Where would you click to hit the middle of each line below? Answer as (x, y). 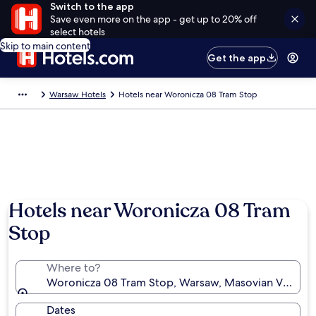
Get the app (237, 58)
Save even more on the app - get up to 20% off (153, 19)
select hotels (77, 32)
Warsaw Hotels (78, 95)
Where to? (73, 268)
